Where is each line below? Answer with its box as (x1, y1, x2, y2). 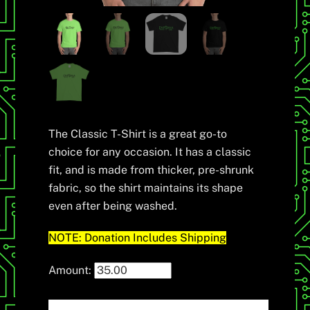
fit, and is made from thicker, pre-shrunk (48, 163, 255, 176)
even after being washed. (48, 199, 178, 212)
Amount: (48, 264, 92, 277)
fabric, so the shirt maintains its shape (48, 181, 244, 194)
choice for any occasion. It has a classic (48, 145, 252, 158)
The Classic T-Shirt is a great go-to (48, 127, 228, 140)
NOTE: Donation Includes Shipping (48, 231, 227, 245)
